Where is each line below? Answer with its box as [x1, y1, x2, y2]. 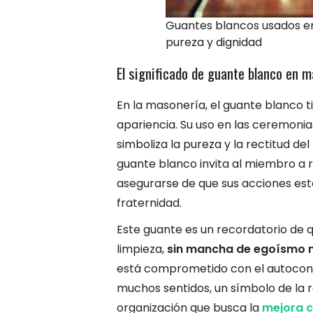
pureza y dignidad [166, 34, 262, 50]
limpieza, [117, 240, 167, 257]
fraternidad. [117, 194, 182, 211]
